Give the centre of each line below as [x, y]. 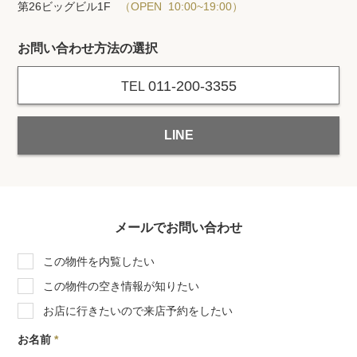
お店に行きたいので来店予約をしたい [138, 311]
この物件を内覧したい [99, 262]
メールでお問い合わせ [178, 228]
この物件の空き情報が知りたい [122, 286]
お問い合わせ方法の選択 [88, 49]
